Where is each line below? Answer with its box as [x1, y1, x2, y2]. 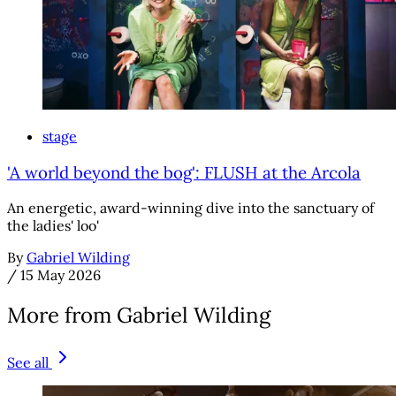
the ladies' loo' [7, 217, 99, 235]
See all [7, 354, 49, 372]
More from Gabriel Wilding [7, 301, 270, 330]
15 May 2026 [20, 266, 101, 285]
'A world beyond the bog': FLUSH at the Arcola [7, 161, 361, 183]
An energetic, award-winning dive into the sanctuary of [7, 199, 374, 217]
